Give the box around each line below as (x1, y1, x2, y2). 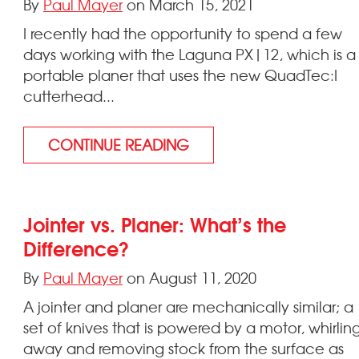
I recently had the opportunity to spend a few (23, 22, 343, 44)
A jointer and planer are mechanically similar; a (23, 295, 354, 317)
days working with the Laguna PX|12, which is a (23, 42, 357, 65)
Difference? (23, 232, 130, 263)
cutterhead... (23, 84, 115, 107)
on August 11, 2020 (123, 266, 257, 288)
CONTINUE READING (48, 133, 190, 155)
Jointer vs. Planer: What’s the (23, 208, 287, 239)
